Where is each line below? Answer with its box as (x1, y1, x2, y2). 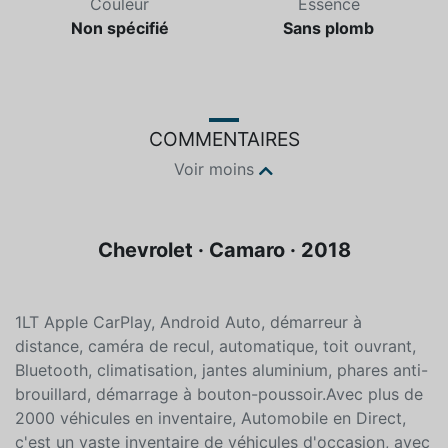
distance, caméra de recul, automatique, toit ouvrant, (15, 393, 416, 414)
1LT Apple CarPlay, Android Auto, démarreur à (15, 369, 362, 390)
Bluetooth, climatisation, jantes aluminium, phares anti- (15, 417, 428, 438)
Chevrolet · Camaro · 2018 (97, 295, 351, 320)
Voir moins (174, 216, 254, 237)
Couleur (90, 51, 149, 72)
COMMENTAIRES (148, 184, 300, 209)
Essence (297, 51, 360, 72)
